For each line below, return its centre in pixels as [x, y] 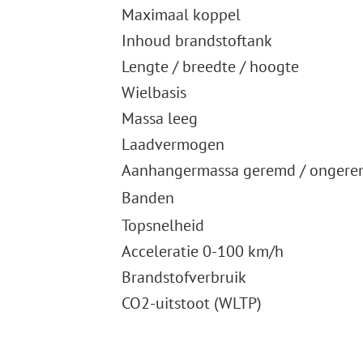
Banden [147, 198]
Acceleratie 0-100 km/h [202, 252]
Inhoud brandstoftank [196, 41]
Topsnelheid [162, 226]
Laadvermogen [173, 145]
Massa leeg [159, 119]
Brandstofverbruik [184, 278]
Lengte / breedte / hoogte [210, 67]
